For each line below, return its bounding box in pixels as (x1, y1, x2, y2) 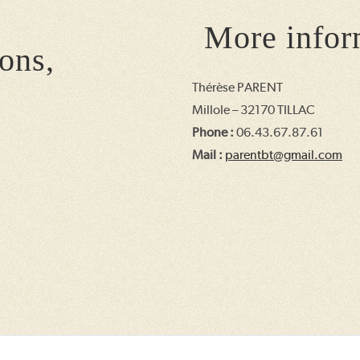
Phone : (192, 125, 234, 140)
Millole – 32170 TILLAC (192, 102, 315, 117)
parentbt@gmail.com (225, 147, 342, 162)
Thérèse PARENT (192, 80, 283, 95)
